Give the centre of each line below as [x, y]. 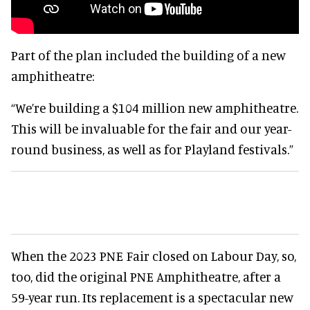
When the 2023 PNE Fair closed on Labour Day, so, [154, 256]
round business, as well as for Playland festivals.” [152, 149]
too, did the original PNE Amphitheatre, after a [146, 277]
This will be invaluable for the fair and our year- [151, 129]
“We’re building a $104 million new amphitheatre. [155, 108]
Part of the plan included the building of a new [148, 55]
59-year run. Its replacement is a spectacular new [152, 298]
